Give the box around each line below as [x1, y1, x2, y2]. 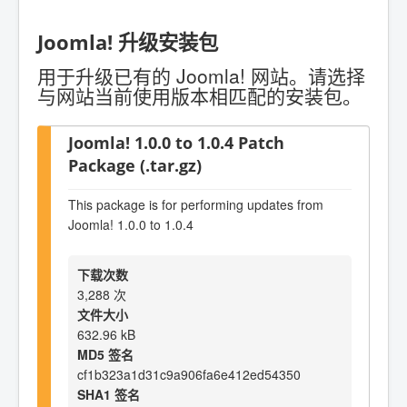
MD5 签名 [77, 344, 134, 363]
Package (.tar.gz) [68, 153, 202, 176]
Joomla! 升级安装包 [37, 28, 218, 57]
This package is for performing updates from [68, 195, 323, 214]
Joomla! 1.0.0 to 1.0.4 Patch [68, 130, 284, 154]
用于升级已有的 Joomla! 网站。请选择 [37, 61, 365, 89]
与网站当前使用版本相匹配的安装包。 [37, 81, 362, 109]
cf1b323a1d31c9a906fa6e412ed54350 [77, 364, 301, 383]
